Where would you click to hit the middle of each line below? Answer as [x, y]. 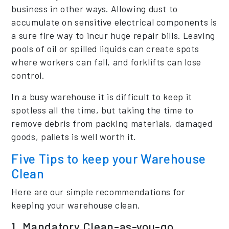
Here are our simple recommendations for [98, 191]
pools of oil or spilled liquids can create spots [106, 48]
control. [28, 75]
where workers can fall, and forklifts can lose [106, 62]
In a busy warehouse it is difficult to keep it [102, 96]
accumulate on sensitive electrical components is [114, 22]
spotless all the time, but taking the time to [102, 110]
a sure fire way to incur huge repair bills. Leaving [113, 35]
